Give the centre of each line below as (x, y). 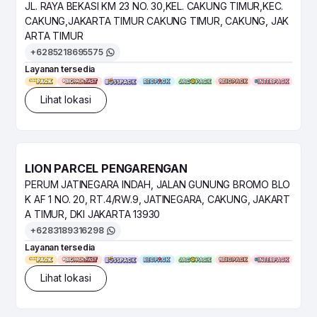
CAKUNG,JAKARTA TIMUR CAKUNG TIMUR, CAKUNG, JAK (157, 21)
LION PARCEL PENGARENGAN (106, 168)
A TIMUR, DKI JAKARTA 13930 (93, 214)
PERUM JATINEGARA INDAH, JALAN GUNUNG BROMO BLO (158, 184)
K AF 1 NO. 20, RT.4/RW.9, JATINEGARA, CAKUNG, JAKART (158, 199)
